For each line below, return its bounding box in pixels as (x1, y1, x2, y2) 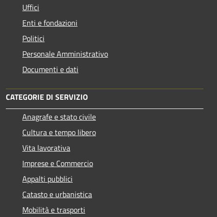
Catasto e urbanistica (22, 188, 92, 201)
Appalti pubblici (22, 173, 73, 185)
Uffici (22, 1, 39, 14)
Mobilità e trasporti (22, 204, 85, 216)
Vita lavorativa (22, 142, 70, 154)
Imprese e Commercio (22, 157, 93, 170)
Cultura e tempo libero (22, 126, 96, 139)
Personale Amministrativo (22, 48, 108, 60)
